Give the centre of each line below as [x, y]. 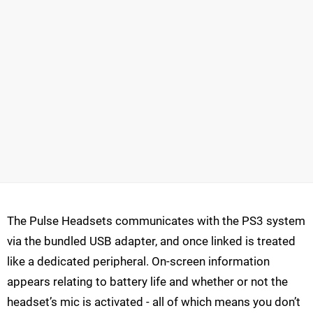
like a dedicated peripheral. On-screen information [138, 262]
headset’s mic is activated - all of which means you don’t [154, 302]
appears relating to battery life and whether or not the [147, 282]
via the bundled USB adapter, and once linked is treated [151, 241]
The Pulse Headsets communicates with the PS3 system [156, 221]
